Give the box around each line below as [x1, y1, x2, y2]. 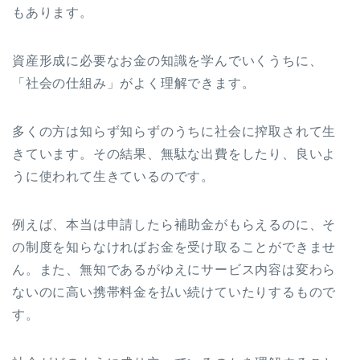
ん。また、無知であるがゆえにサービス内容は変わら [12, 262, 337, 276]
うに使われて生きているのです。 [12, 169, 215, 183]
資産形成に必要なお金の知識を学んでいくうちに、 [12, 53, 323, 67]
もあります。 [12, 5, 93, 19]
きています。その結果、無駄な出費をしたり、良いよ [12, 146, 337, 161]
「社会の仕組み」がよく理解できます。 [12, 76, 256, 90]
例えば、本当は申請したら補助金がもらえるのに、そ [12, 217, 337, 231]
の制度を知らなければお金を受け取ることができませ [12, 239, 337, 254]
